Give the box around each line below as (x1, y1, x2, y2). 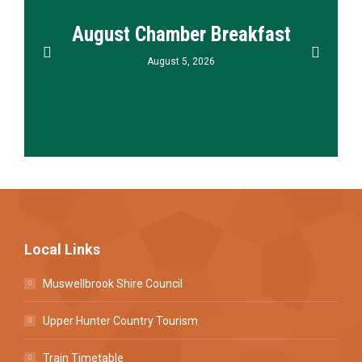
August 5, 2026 (147, 56, 215, 68)
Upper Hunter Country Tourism (43, 314, 198, 328)
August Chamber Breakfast (71, 23, 291, 47)
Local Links (24, 241, 100, 259)
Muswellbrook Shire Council (43, 277, 183, 291)
